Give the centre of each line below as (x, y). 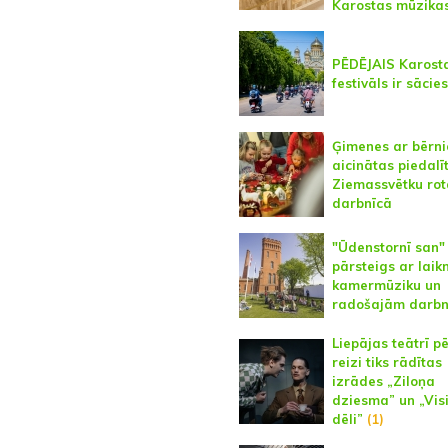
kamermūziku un (386, 284)
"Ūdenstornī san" (388, 246)
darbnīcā (361, 202)
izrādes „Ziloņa (383, 381)
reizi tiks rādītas (386, 362)
